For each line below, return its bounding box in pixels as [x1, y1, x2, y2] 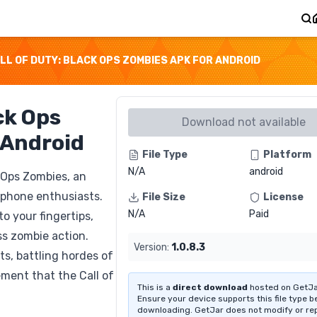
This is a [137, 282, 173, 292]
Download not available [181, 115, 306, 129]
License [263, 191, 304, 203]
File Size [142, 191, 185, 203]
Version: [134, 241, 169, 253]
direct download [173, 282, 248, 292]
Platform [263, 149, 311, 161]
